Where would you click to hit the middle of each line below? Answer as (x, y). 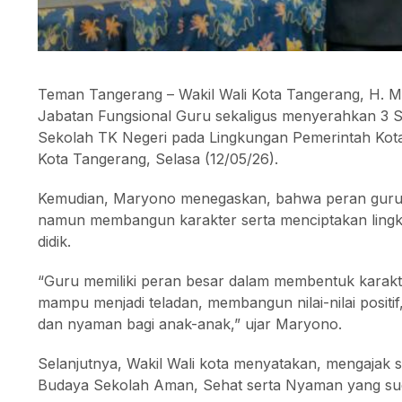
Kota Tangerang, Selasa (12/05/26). (158, 158)
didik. (54, 241)
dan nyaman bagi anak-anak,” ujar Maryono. (190, 323)
